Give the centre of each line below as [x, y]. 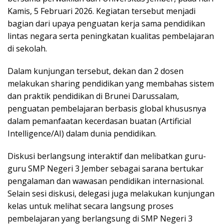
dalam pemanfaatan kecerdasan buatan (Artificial [99, 121]
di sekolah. [27, 48]
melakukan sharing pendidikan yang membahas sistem [111, 83]
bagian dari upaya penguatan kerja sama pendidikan [106, 23]
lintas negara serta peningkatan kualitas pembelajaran [111, 36]
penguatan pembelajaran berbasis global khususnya [107, 108]
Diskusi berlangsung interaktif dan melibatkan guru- [107, 156]
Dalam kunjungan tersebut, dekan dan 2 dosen [95, 71]
